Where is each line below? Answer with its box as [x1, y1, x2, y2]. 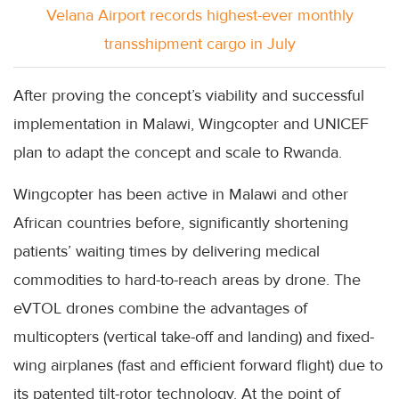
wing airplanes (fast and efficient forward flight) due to [13, 355, 383, 376]
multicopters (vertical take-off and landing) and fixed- [13, 327, 374, 347]
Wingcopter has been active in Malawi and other [13, 184, 348, 205]
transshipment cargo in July [103, 34, 296, 54]
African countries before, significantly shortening [13, 213, 348, 233]
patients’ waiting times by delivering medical [13, 241, 320, 262]
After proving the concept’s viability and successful [13, 85, 364, 106]
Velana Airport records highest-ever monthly [45, 5, 354, 26]
